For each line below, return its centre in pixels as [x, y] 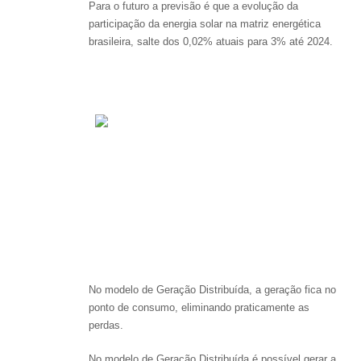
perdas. [106, 325]
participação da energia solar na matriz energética [205, 23]
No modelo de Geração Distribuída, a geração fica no [212, 289]
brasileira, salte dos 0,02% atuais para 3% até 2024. [211, 41]
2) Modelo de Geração [184, 77]
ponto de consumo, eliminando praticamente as [199, 307]
